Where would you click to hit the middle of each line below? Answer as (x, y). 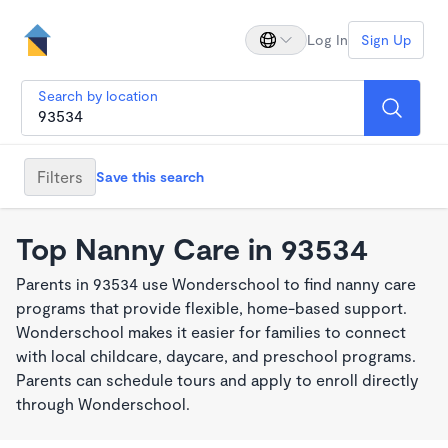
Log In (327, 39)
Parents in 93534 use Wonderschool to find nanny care (216, 283)
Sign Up (386, 39)
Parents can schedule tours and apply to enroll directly (217, 379)
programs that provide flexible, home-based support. (211, 307)
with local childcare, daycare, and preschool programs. (216, 355)
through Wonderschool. (103, 403)
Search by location (98, 95)
